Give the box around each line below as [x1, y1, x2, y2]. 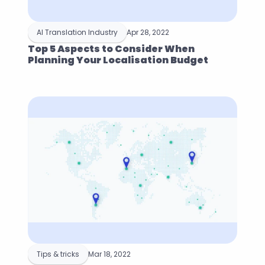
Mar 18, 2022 [88, 249, 131, 259]
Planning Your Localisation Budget [28, 53, 209, 67]
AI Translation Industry [37, 27, 118, 37]
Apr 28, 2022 [127, 27, 170, 37]
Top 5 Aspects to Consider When [28, 42, 195, 56]
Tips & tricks [37, 249, 80, 259]
